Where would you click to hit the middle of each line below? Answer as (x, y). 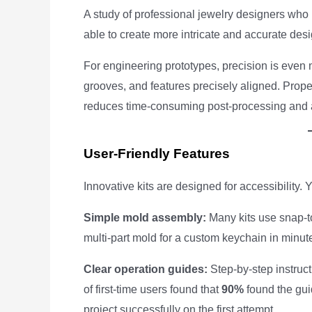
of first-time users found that (153, 289)
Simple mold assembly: (145, 218)
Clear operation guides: (146, 269)
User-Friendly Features (157, 154)
